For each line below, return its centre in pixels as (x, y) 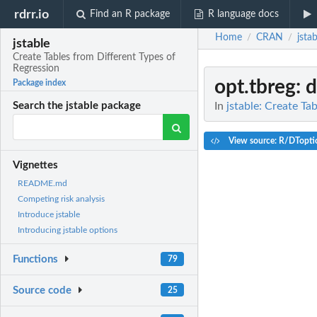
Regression (36, 69)
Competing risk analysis (61, 199)
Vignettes (36, 166)
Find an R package (130, 14)
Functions (36, 260)
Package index (40, 83)
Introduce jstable (49, 215)
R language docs (243, 14)
